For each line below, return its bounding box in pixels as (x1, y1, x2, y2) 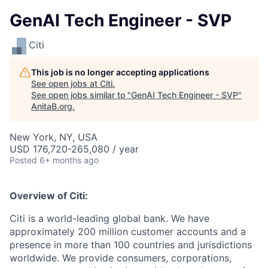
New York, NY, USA (10, 131, 98, 143)
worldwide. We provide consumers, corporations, (10, 252, 232, 264)
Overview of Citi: (10, 190, 88, 202)
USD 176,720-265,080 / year (10, 143, 139, 155)
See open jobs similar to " (31, 90, 131, 100)
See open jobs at (31, 78, 100, 89)
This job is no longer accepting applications (31, 67, 209, 77)
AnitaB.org (31, 101, 72, 111)
